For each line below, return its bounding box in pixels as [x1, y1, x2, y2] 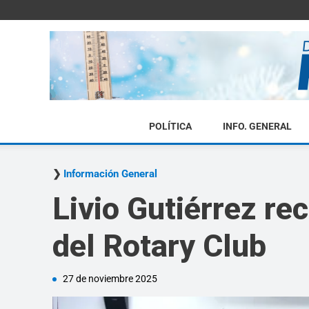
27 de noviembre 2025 [63, 273, 157, 284]
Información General [63, 168, 157, 180]
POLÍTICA [148, 121, 192, 132]
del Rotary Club [52, 228, 266, 264]
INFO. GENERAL [222, 121, 292, 132]
